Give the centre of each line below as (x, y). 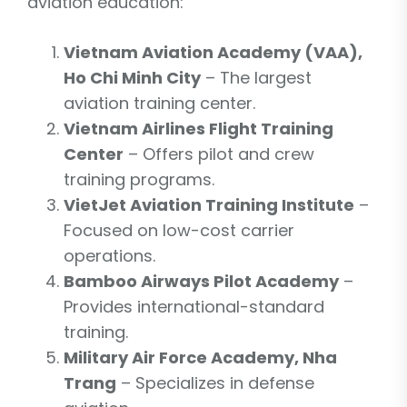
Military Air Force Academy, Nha (200, 357)
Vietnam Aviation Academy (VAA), (213, 52)
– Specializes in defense (215, 382)
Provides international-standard (194, 306)
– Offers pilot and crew (219, 154)
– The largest (256, 77)
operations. (109, 255)
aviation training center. (159, 103)
